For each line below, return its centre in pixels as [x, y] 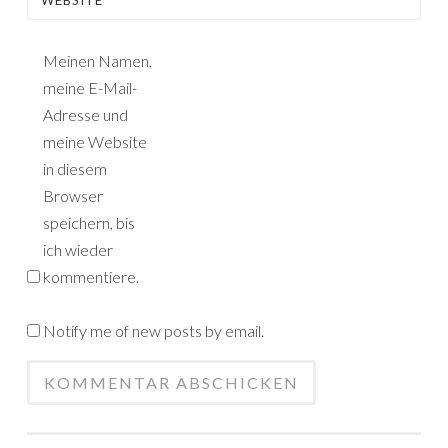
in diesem [75, 168]
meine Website [95, 141]
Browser [73, 195]
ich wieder [78, 249]
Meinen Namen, [97, 60]
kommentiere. [91, 276]
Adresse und [85, 114]
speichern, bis [89, 222]
